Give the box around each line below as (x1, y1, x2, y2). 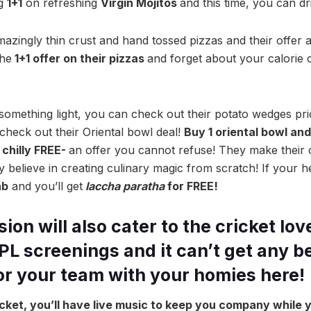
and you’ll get (12, 178, 83, 193)
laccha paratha (85, 178, 165, 193)
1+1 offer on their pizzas (12, 51, 147, 65)
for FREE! (165, 178, 218, 193)
